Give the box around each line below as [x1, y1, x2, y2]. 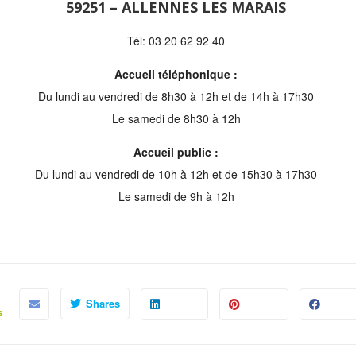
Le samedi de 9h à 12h [118, 188, 234, 204]
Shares [86, 296, 120, 311]
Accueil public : [133, 144, 219, 160]
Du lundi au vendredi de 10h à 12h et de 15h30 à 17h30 [35, 166, 317, 182]
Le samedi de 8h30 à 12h [111, 110, 241, 126]
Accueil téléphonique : [114, 66, 238, 82]
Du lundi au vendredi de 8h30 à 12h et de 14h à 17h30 [38, 88, 314, 104]
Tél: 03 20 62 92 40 [127, 33, 225, 48]
